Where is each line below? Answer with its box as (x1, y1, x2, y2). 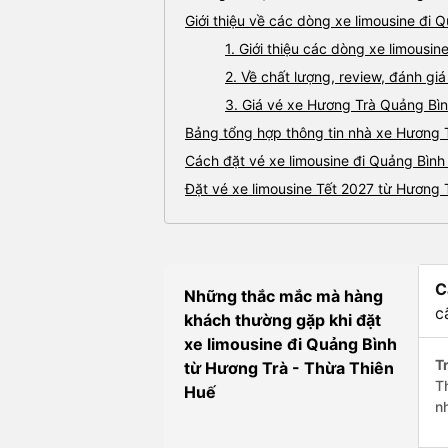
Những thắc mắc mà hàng (184, 286, 383, 307)
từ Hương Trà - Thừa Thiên (184, 358, 394, 379)
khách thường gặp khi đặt (184, 310, 381, 331)
